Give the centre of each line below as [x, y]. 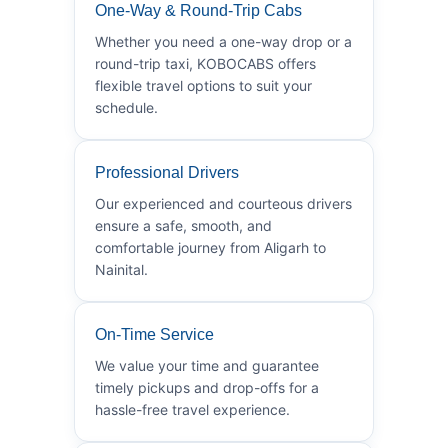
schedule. [126, 107]
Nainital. [121, 269]
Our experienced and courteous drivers [223, 203]
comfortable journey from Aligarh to [210, 247]
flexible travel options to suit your [203, 85]
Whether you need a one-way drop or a [223, 41]
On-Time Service [154, 334]
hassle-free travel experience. [192, 409]
